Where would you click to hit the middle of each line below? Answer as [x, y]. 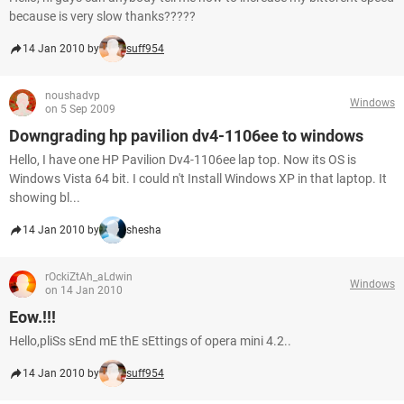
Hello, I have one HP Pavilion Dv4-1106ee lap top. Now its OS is [183, 160]
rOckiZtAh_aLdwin [89, 277]
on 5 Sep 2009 [80, 109]
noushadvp [73, 96]
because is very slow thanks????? [102, 16]
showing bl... [45, 197]
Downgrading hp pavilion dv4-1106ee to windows [186, 136]
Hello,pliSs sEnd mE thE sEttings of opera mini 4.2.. [150, 341]
